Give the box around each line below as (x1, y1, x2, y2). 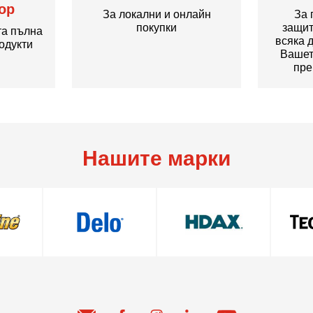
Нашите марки (82, 147, 231, 170)
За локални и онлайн (102, 8, 211, 20)
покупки (136, 22, 177, 34)
